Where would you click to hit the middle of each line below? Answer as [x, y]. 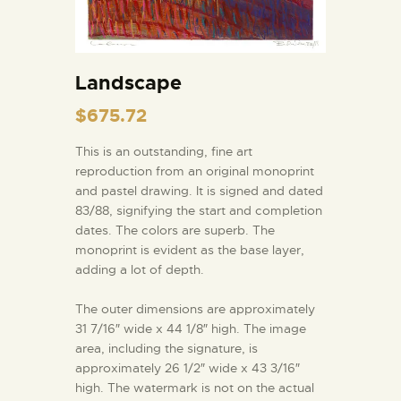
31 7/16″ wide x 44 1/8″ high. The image [191, 328]
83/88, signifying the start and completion [199, 210]
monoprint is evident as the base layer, [190, 249]
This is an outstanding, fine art [164, 151]
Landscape [128, 82]
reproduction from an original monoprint [195, 171]
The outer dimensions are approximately [195, 308]
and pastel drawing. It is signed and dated [199, 190]
